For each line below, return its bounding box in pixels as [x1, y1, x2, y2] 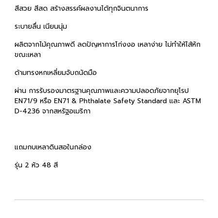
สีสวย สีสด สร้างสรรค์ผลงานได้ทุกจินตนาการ [15, 3, 158, 14]
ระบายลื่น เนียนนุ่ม [15, 21, 77, 32]
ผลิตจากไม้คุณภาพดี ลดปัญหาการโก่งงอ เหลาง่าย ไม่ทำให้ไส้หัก [15, 39, 200, 50]
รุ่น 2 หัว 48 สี [15, 160, 58, 170]
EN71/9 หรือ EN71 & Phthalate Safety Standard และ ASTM [15, 95, 201, 106]
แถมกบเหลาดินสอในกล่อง [15, 142, 101, 152]
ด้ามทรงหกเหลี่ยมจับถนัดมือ [15, 67, 107, 78]
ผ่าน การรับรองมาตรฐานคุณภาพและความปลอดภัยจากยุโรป [15, 85, 189, 96]
